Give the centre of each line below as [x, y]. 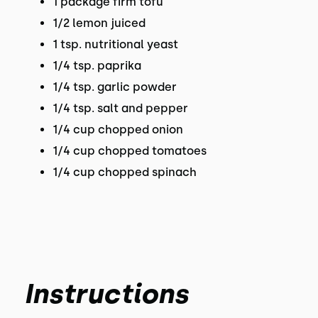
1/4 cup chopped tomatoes [129, 151]
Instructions [106, 294]
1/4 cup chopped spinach [124, 172]
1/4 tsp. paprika [97, 66]
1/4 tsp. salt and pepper [120, 108]
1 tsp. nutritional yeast [115, 44]
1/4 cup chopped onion [117, 130]
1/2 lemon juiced [99, 23]
